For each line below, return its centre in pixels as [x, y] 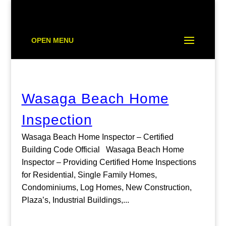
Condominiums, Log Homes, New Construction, [106, 187]
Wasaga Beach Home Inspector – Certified [97, 137]
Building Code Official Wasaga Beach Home [103, 150]
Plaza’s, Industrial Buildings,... [75, 200]
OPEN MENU [53, 40]
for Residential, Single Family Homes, [89, 175]
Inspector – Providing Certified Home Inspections [109, 162]
